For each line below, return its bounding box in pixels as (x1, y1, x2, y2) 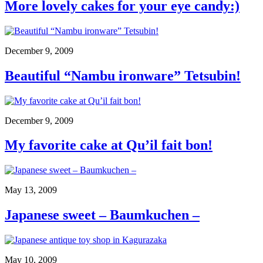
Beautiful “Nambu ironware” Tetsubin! (5, 68, 241, 83)
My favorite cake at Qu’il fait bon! (5, 137, 213, 153)
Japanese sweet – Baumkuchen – (5, 207, 200, 223)
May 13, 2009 (5, 185, 57, 195)
